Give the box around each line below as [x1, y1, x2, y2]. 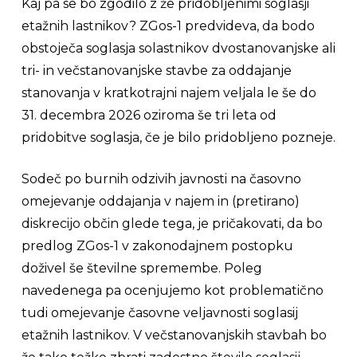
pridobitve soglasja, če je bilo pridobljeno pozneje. [21, 130, 335, 145]
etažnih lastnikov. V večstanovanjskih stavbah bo [21, 328, 327, 343]
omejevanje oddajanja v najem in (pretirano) [21, 194, 300, 209]
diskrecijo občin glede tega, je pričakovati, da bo [21, 216, 323, 231]
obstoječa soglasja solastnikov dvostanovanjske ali [21, 41, 335, 56]
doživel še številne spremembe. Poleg [21, 261, 262, 276]
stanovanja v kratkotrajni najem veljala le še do [21, 85, 316, 100]
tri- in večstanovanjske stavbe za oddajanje [21, 63, 292, 78]
